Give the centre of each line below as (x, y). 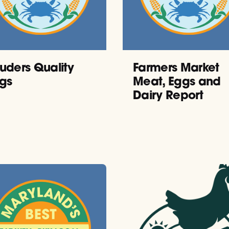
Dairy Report (168, 95)
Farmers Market (176, 67)
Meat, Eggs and (177, 81)
